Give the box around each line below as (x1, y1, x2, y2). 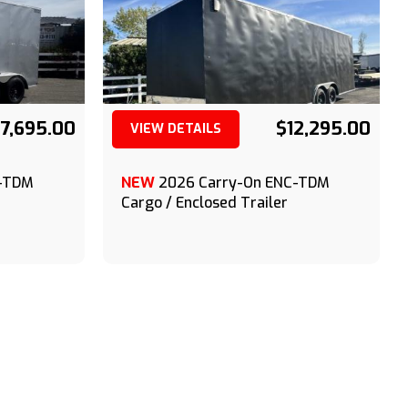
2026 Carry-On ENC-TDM (158, 173, 330, 192)
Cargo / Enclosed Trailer (120, 193, 288, 212)
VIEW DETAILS (129, 120, 221, 138)
